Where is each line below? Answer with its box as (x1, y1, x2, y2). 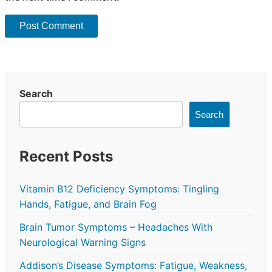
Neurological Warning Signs (19, 236, 146, 248)
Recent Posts (19, 147, 113, 165)
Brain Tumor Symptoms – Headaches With (19, 220, 212, 233)
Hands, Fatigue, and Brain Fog (19, 197, 157, 210)
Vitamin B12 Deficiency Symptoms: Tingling (19, 182, 219, 195)
